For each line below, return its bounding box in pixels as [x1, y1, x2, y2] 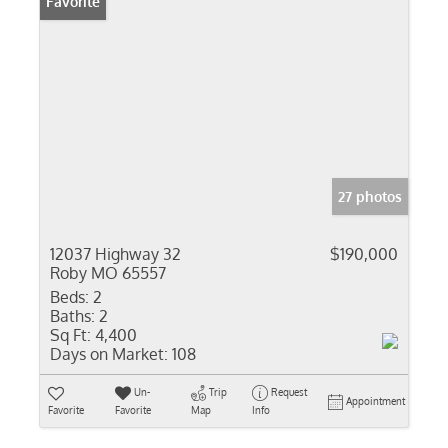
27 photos [338, 188, 402, 205]
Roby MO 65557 [50, 263, 166, 283]
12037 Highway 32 [50, 244, 181, 264]
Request [270, 386, 307, 398]
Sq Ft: [50, 325, 91, 345]
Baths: [50, 306, 95, 326]
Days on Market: [50, 344, 168, 364]
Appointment [346, 395, 405, 407]
